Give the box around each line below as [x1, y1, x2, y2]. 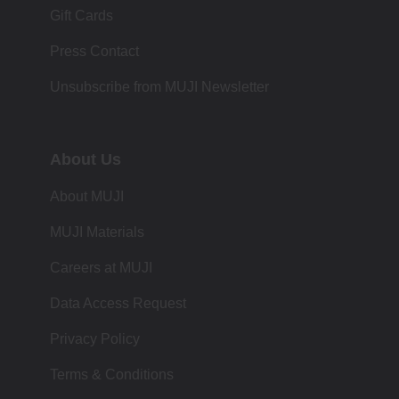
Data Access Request [50, 296, 186, 311]
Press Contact [50, 44, 139, 59]
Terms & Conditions [50, 367, 174, 382]
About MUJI [50, 189, 124, 204]
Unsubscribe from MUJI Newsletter [50, 79, 269, 94]
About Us [50, 151, 121, 168]
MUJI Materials [50, 224, 144, 240]
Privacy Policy [50, 331, 140, 346]
